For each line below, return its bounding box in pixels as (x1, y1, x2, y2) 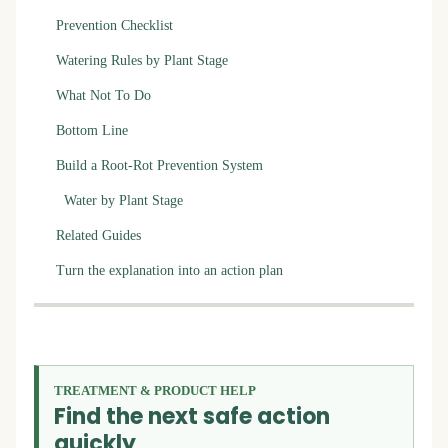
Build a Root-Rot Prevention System (56, 158, 263, 173)
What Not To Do (56, 88, 151, 103)
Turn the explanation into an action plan (56, 263, 283, 278)
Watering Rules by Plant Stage (56, 53, 228, 68)
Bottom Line (56, 123, 128, 138)
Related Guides (56, 228, 141, 243)
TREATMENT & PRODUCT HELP (54, 383, 256, 398)
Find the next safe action (54, 401, 330, 432)
